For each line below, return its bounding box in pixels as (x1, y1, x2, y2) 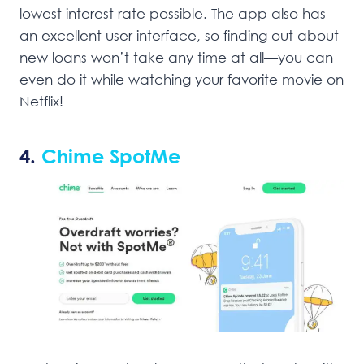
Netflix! (19, 93, 63, 110)
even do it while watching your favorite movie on (19, 71, 344, 89)
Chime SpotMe (36, 144, 180, 168)
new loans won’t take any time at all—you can (19, 49, 333, 67)
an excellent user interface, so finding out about (19, 27, 339, 45)
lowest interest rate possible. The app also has (19, 5, 326, 23)
